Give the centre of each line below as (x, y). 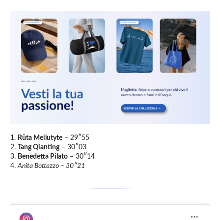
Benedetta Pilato (43, 157)
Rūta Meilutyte (40, 138)
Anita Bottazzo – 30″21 (51, 166)
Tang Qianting (39, 148)
